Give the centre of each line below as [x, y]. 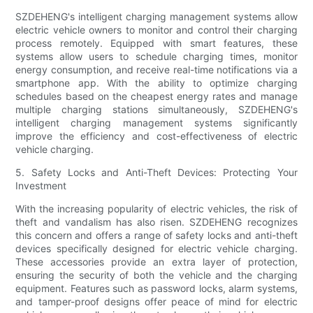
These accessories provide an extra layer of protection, [156, 262]
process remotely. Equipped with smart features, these [156, 43]
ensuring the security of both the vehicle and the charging [156, 275]
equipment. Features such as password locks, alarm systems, [156, 289]
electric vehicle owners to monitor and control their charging [156, 30]
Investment [41, 186]
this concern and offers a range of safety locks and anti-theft [156, 235]
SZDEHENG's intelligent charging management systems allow [156, 17]
